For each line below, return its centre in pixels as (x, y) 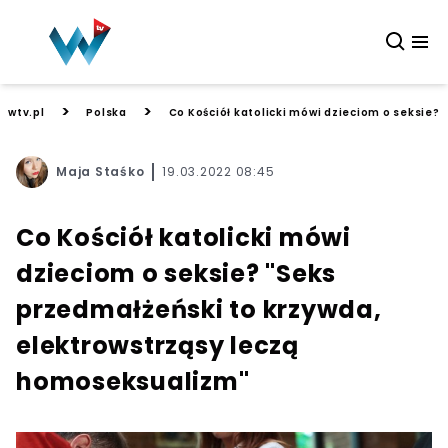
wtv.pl (26, 112)
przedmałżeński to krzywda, (199, 309)
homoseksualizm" (133, 381)
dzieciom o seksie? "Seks (176, 273)
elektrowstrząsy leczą (157, 345)
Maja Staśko (100, 171)
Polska (106, 112)
